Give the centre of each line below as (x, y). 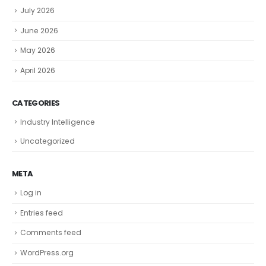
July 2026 (37, 11)
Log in (31, 192)
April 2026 (38, 71)
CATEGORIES (36, 103)
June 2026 (39, 30)
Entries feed (42, 213)
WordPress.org (47, 252)
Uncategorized (47, 141)
